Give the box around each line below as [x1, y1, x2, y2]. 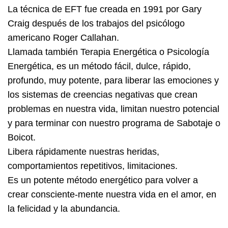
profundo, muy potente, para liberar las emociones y [8, 75, 219, 85]
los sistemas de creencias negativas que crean [8, 89, 197, 100]
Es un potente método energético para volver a [8, 175, 198, 185]
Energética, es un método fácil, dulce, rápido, [8, 61, 191, 71]
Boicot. [8, 132, 36, 142]
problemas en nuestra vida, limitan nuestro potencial [8, 103, 219, 114]
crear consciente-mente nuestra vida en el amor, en [8, 189, 216, 199]
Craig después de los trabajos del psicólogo [8, 18, 185, 28]
